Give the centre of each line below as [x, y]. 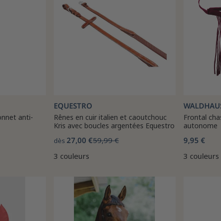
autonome [201, 126]
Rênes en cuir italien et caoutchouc [110, 117]
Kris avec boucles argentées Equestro [114, 126]
